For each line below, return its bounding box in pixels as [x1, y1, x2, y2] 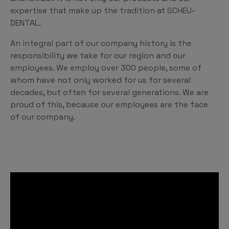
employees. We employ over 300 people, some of [10, 62, 201, 74]
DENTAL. [10, 17, 41, 29]
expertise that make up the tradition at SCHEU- [10, 5, 195, 16]
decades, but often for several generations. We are [10, 87, 209, 98]
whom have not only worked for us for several [10, 75, 191, 86]
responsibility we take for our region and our [10, 50, 186, 61]
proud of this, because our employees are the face [10, 99, 208, 110]
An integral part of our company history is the [10, 38, 192, 49]
